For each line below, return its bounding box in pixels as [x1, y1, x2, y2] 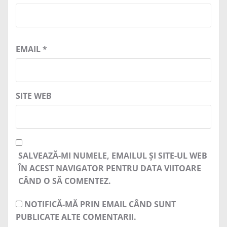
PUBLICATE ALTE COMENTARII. [16, 211, 136, 223]
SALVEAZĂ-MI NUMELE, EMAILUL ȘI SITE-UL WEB [18, 150, 207, 162]
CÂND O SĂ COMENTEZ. [18, 175, 111, 187]
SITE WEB [16, 90, 52, 102]
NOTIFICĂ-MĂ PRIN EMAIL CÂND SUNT [24, 199, 176, 210]
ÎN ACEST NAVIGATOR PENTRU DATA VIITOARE [18, 163, 201, 174]
